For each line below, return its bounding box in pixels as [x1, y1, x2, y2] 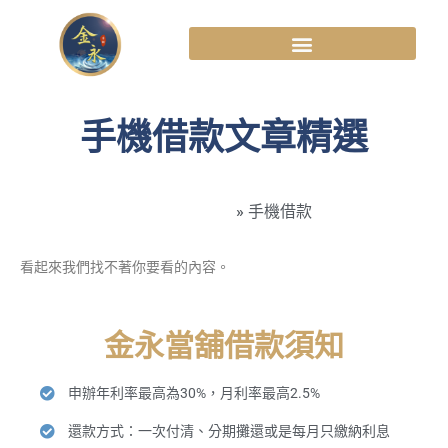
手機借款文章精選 [80, 117, 368, 160]
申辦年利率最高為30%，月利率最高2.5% [67, 385, 320, 401]
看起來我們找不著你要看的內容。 [20, 258, 230, 275]
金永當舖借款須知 [104, 328, 344, 363]
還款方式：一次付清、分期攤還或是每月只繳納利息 [67, 423, 390, 439]
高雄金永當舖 [136, 201, 232, 221]
